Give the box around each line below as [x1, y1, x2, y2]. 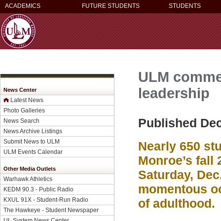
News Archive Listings [3, 128, 62, 134]
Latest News [10, 97, 43, 103]
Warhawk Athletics [3, 176, 52, 182]
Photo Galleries [3, 107, 45, 113]
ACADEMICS [5, 2, 40, 9]
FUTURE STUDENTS [82, 2, 140, 9]
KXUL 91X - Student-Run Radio [3, 196, 88, 203]
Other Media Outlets [3, 166, 56, 172]
